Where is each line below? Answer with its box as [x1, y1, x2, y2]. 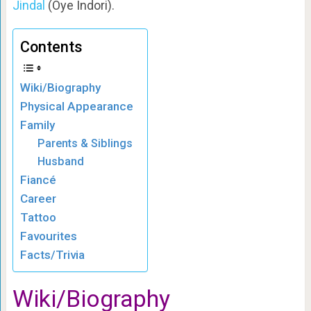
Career [19, 192, 56, 206]
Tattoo [19, 210, 56, 225]
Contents [19, 38, 83, 56]
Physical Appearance [19, 99, 133, 114]
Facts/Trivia [19, 248, 85, 262]
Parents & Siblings [37, 137, 133, 151]
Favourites [19, 229, 77, 244]
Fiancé [19, 173, 56, 187]
